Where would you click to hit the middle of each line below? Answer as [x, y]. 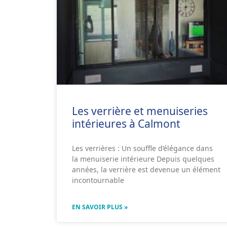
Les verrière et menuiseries [140, 111]
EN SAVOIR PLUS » [100, 207]
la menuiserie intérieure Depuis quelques [143, 159]
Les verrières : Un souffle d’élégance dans [142, 148]
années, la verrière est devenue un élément [146, 169]
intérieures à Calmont [126, 123]
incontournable [98, 180]
